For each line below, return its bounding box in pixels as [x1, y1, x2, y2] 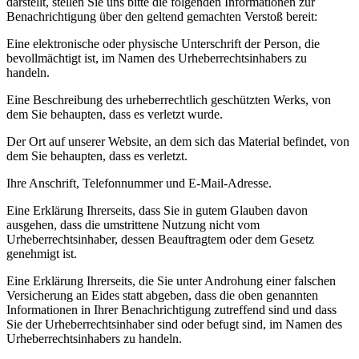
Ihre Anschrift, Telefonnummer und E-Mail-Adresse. [6, 176, 272, 190]
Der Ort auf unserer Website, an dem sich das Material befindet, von [6, 135, 349, 148]
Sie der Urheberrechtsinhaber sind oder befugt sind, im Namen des [6, 317, 342, 331]
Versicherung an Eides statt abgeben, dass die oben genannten [6, 288, 318, 302]
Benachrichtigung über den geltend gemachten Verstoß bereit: [6, 10, 317, 23]
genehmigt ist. [6, 247, 77, 260]
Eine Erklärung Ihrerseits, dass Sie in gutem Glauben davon [6, 204, 308, 217]
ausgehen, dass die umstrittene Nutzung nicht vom [6, 218, 260, 232]
